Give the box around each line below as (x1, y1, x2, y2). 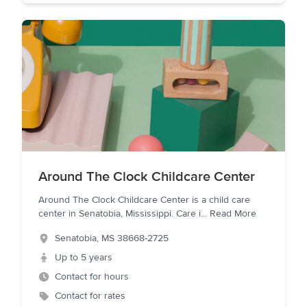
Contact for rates (55, 290, 125, 302)
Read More (210, 208, 256, 220)
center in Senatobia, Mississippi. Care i (38, 208, 201, 220)
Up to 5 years (55, 251, 112, 264)
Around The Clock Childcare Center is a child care (38, 194, 250, 206)
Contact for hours (55, 271, 129, 283)
